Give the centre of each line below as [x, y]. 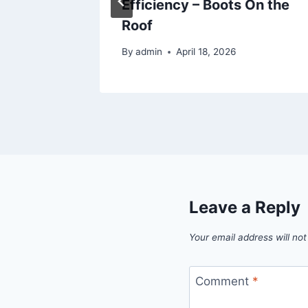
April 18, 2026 [206, 52]
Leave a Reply [245, 208]
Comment [223, 281]
